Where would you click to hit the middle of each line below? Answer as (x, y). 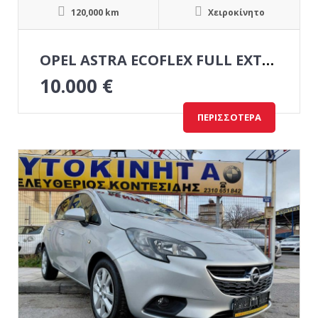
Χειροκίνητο (235, 12)
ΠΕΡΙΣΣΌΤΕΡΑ (229, 117)
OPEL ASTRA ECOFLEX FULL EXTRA (268, 60)
